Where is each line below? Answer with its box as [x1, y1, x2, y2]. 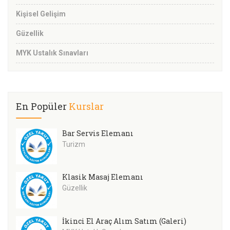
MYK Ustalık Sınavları [16, 48, 88, 57]
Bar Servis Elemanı [62, 128, 133, 138]
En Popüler [16, 100, 69, 112]
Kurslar [69, 100, 104, 112]
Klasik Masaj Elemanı [62, 172, 143, 182]
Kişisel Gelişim [16, 9, 66, 18]
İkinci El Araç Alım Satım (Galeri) [62, 216, 186, 226]
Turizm [62, 140, 85, 148]
